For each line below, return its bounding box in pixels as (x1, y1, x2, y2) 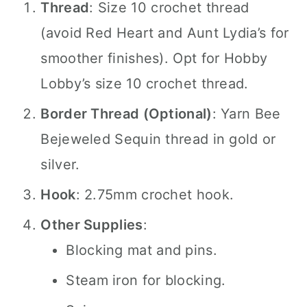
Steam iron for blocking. (66, 272, 226, 288)
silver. (40, 156, 80, 173)
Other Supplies (40, 217, 143, 233)
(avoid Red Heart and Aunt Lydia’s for (40, 25, 289, 41)
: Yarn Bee (212, 106, 281, 122)
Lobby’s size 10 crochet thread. (40, 75, 249, 92)
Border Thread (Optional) (40, 106, 212, 122)
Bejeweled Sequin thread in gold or (40, 131, 276, 147)
